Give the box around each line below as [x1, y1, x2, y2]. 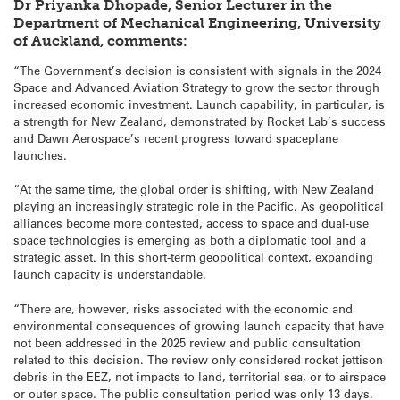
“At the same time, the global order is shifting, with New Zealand [13, 181, 374, 197]
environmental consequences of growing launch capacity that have [13, 317, 384, 333]
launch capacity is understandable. [13, 266, 206, 282]
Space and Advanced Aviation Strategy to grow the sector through [13, 79, 379, 96]
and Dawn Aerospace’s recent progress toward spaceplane [13, 130, 338, 146]
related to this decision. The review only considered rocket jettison [13, 351, 383, 367]
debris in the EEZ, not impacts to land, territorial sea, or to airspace [13, 368, 386, 384]
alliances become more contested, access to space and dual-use [13, 215, 369, 231]
